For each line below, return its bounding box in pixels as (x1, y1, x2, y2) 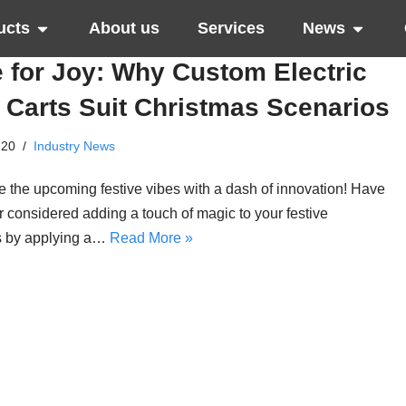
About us (89, 19, 160, 37)
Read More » (110, 230, 194, 246)
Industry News (34, 139, 116, 153)
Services (198, 19, 266, 37)
